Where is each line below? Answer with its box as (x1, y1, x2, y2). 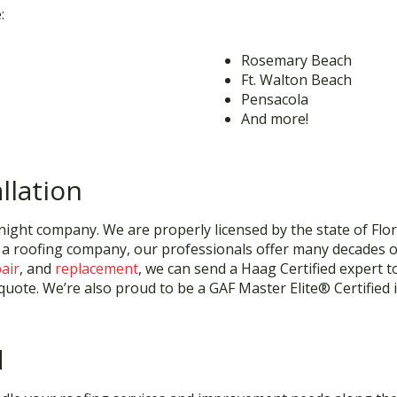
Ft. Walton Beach (241, 70, 352, 90)
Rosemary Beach (241, 51, 352, 70)
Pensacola (241, 90, 308, 109)
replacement (55, 259, 138, 278)
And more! (241, 109, 308, 128)
